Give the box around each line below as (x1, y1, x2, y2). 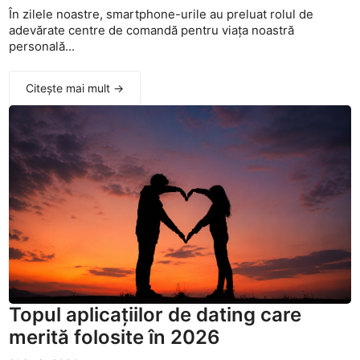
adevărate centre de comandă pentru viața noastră (9, 22, 295, 39)
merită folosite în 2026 (9, 325, 221, 350)
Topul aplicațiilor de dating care (9, 303, 302, 327)
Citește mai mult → (26, 81, 125, 96)
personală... (9, 39, 76, 55)
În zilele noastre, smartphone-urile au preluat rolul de (9, 6, 314, 22)
